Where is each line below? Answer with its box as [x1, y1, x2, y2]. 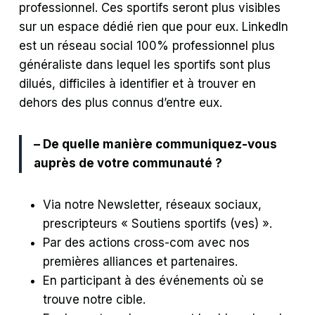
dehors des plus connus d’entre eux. [19, 96, 223, 110]
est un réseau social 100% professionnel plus [19, 39, 276, 53]
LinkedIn [242, 20, 289, 34]
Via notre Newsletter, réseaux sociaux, [43, 198, 262, 212]
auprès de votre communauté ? [34, 156, 223, 171]
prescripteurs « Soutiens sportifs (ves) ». [43, 217, 273, 231]
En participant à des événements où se [43, 274, 264, 288]
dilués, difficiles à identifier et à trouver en [19, 77, 257, 91]
